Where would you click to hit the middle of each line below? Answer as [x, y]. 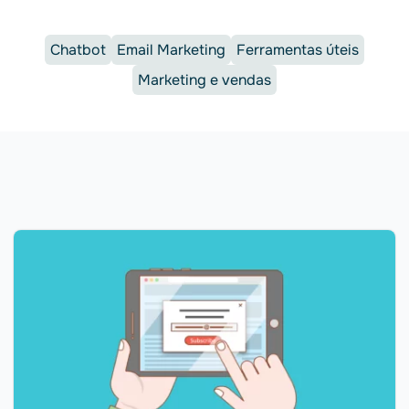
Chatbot [78, 50]
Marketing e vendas [204, 80]
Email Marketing [171, 50]
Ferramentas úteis [298, 50]
